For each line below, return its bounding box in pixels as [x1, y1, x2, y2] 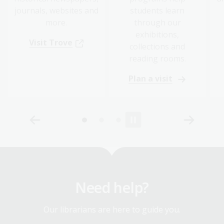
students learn [130, 4, 185, 16]
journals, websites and [14, 4, 98, 16]
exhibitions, [135, 28, 179, 40]
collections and [129, 40, 185, 52]
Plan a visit [128, 72, 172, 84]
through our [133, 16, 181, 28]
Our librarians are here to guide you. [43, 203, 180, 215]
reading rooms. [128, 52, 186, 64]
